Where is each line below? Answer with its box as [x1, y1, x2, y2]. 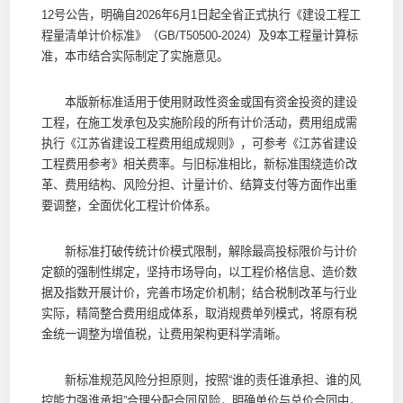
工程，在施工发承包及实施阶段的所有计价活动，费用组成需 [40, 115, 357, 130]
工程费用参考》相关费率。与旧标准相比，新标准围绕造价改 [40, 157, 357, 171]
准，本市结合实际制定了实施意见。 [40, 49, 228, 63]
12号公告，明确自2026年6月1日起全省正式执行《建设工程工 [40, 7, 361, 22]
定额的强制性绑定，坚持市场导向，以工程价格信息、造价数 [40, 264, 357, 279]
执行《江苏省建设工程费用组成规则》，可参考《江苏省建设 [40, 136, 357, 150]
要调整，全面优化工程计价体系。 [40, 198, 217, 212]
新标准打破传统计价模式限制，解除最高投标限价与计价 [40, 244, 357, 258]
